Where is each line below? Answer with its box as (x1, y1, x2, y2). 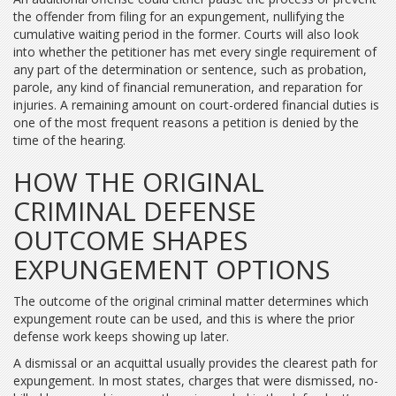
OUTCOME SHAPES (13, 222, 247, 258)
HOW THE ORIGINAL (13, 164, 264, 200)
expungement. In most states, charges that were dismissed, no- (13, 372, 378, 389)
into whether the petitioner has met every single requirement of (13, 43, 377, 60)
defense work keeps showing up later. (13, 328, 229, 345)
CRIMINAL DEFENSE (13, 193, 256, 229)
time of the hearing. (13, 132, 126, 148)
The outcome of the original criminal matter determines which (13, 293, 369, 309)
